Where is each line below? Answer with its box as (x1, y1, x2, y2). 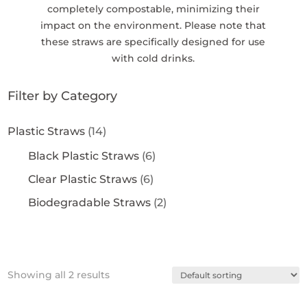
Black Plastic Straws (28, 149, 143, 163)
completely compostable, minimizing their (47, 3, 260, 16)
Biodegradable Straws (28, 196, 154, 210)
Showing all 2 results (8, 269, 110, 282)
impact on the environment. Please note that (40, 19, 267, 32)
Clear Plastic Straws (28, 173, 140, 186)
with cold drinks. (112, 52, 195, 65)
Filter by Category (8, 88, 118, 104)
